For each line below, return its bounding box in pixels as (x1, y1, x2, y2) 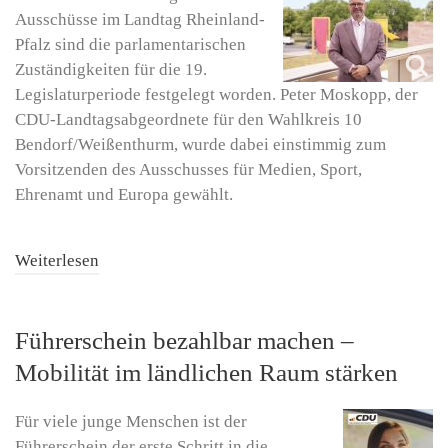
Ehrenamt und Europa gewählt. (15, 185, 233, 204)
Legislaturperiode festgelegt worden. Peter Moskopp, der (15, 85, 418, 104)
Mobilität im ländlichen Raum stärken (15, 358, 398, 386)
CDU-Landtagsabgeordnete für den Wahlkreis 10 (15, 110, 362, 129)
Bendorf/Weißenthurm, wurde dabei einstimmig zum (15, 135, 386, 154)
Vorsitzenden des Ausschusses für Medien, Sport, (15, 160, 362, 179)
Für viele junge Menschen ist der (15, 411, 247, 431)
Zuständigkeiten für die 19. (15, 60, 207, 79)
